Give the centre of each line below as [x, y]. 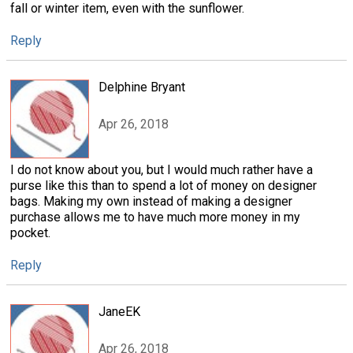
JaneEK [119, 312]
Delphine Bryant [142, 87]
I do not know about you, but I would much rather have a [162, 170]
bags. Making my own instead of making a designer [151, 202]
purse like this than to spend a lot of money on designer [163, 186]
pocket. [30, 233]
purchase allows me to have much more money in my [155, 217]
